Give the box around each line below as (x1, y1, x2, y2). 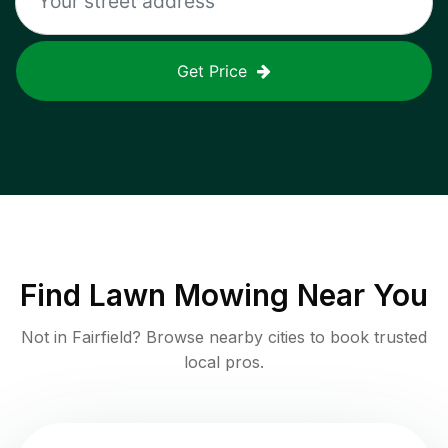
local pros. (184, 351, 264, 372)
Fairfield (72, 326, 132, 347)
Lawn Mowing (89, 276, 289, 313)
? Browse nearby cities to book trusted (132, 326, 427, 347)
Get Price (177, 60, 247, 81)
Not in (21, 326, 72, 347)
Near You (289, 276, 428, 313)
